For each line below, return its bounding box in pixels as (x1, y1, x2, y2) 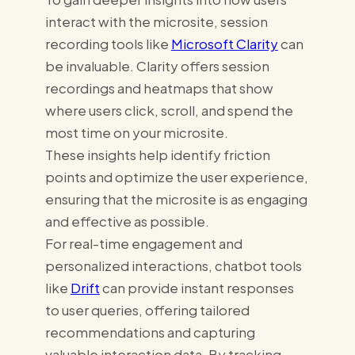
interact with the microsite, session (44, 12, 268, 30)
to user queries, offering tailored (44, 300, 250, 319)
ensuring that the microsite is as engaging (44, 189, 307, 208)
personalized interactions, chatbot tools (44, 256, 302, 274)
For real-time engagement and (44, 234, 242, 252)
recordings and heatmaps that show (44, 78, 273, 97)
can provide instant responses (99, 278, 294, 296)
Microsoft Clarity (170, 34, 278, 52)
